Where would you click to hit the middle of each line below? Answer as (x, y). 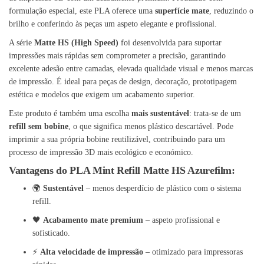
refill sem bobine (39, 127)
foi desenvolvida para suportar (170, 43)
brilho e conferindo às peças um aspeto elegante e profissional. (113, 24)
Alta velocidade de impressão (92, 252)
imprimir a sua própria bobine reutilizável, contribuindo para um (117, 140)
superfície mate (182, 11)
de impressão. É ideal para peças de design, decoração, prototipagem (123, 82)
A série (22, 43)
